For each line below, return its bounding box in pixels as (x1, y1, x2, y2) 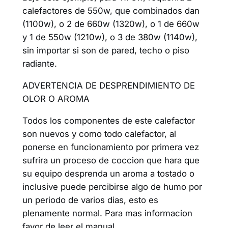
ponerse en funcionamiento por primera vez (22, 141, 199, 152)
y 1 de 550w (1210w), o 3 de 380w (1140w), (22, 32, 197, 43)
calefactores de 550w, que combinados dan (22, 6, 199, 16)
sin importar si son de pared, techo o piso (22, 45, 189, 56)
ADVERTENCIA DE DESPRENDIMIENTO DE (22, 80, 195, 91)
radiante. (22, 59, 57, 69)
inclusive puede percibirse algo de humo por (22, 181, 202, 192)
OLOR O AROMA (22, 93, 90, 104)
